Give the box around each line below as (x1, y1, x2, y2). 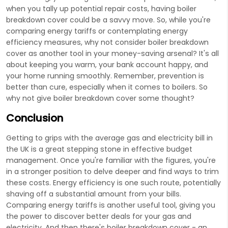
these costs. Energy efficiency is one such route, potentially (6, 177, 221, 188)
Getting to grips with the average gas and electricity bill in (6, 132, 213, 143)
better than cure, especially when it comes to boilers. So (6, 81, 208, 92)
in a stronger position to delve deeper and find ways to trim (6, 166, 219, 177)
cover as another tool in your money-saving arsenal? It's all (6, 48, 219, 59)
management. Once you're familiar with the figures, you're (6, 155, 216, 165)
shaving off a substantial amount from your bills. (6, 188, 181, 199)
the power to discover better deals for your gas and (6, 211, 191, 221)
